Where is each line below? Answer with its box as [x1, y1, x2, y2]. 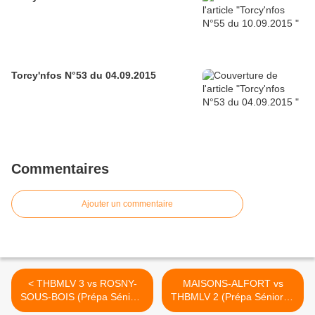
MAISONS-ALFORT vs [182, 278, 283, 290]
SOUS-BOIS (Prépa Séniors [20, 291, 144, 303]
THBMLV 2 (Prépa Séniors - [171, 291, 295, 303]
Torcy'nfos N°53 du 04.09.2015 [11, 70, 156, 82]
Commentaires [11, 161, 109, 177]
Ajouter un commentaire [82, 199, 173, 210]
